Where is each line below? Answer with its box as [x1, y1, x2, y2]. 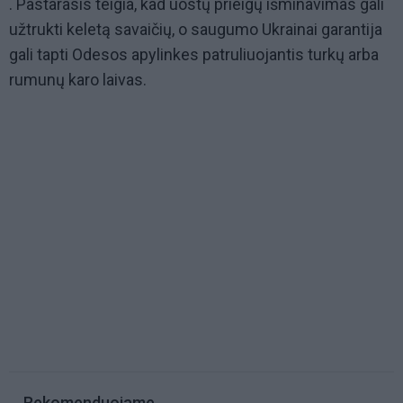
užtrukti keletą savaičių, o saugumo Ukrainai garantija [9, 20, 382, 40]
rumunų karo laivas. [9, 70, 147, 90]
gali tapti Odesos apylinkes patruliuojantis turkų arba [9, 45, 379, 65]
